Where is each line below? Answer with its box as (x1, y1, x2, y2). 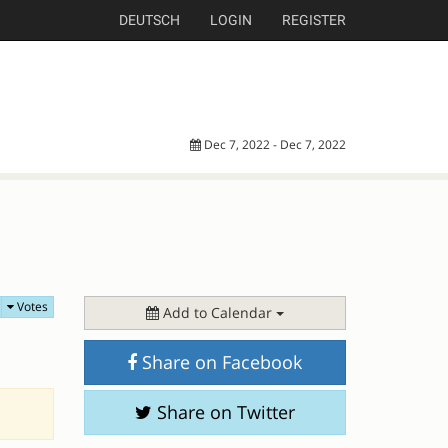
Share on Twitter (151, 400, 295, 424)
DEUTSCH (119, 12, 180, 28)
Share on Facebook (137, 350, 303, 374)
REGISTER (282, 12, 346, 28)
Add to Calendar (158, 303, 276, 322)
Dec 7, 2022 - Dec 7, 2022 (201, 136, 346, 153)
